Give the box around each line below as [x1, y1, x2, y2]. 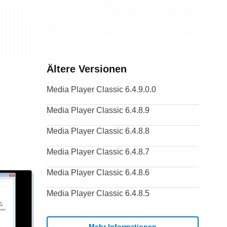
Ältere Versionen [47, 63, 127, 74]
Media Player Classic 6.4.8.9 [47, 106, 149, 115]
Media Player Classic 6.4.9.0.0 [47, 85, 156, 94]
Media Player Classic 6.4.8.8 [47, 127, 149, 135]
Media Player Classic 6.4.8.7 [47, 147, 149, 156]
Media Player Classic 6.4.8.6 [47, 168, 149, 177]
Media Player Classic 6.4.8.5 [47, 189, 149, 198]
